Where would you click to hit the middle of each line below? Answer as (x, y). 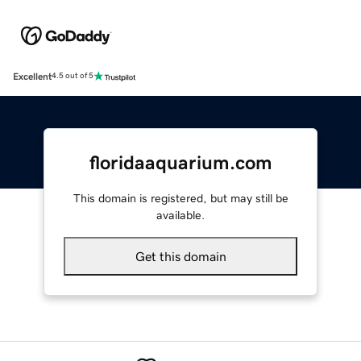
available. (180, 215)
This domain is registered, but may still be (180, 198)
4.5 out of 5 (73, 76)
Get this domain (180, 256)
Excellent (32, 76)
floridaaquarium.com (180, 162)
